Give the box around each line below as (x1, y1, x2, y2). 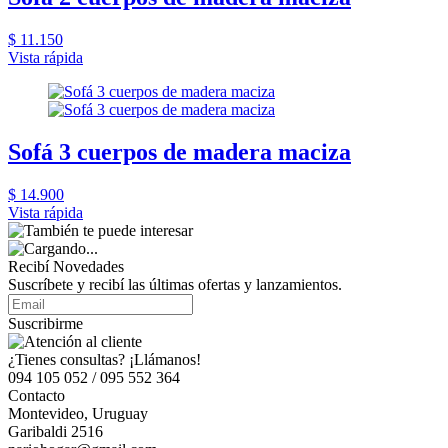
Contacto (8, 387, 65, 404)
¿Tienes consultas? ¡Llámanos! (8, 351, 201, 368)
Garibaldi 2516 (8, 423, 103, 440)
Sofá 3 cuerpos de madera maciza (8, 139, 351, 166)
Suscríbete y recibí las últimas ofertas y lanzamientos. (8, 276, 342, 293)
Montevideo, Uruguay (8, 405, 148, 422)
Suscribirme (8, 315, 83, 332)
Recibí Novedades (8, 258, 124, 275)
